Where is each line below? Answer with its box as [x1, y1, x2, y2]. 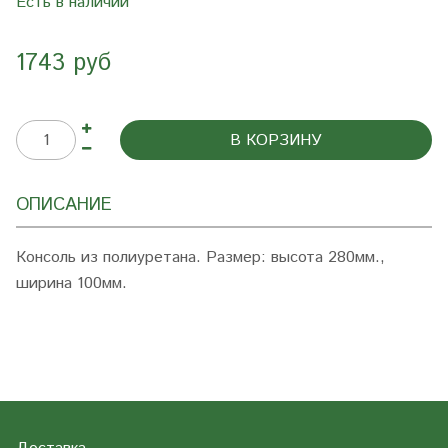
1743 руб [16, 46, 111, 80]
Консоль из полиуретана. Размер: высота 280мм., [16, 246, 385, 269]
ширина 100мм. [16, 272, 127, 295]
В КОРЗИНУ [230, 129, 322, 152]
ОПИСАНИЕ [16, 192, 112, 218]
